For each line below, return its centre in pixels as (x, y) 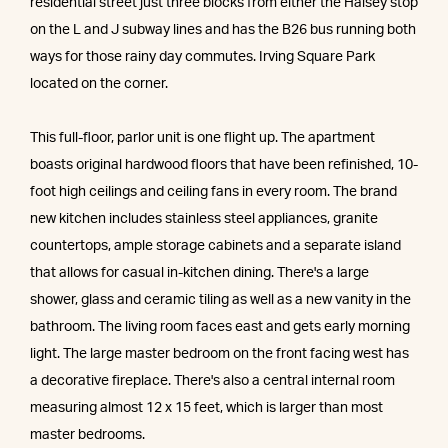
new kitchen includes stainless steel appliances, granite (204, 218)
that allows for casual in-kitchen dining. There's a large (199, 272)
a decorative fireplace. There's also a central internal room (212, 380)
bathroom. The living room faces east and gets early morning (220, 326)
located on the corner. (99, 83)
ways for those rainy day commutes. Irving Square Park (202, 56)
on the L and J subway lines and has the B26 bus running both (223, 29)
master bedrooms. (87, 434)
